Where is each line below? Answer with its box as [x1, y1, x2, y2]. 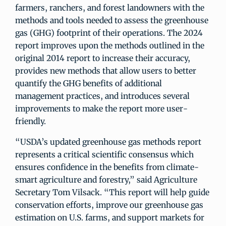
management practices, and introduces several [15, 91, 190, 101]
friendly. [15, 116, 46, 126]
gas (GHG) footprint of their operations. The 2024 [15, 28, 203, 38]
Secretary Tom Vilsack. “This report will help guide [15, 187, 209, 197]
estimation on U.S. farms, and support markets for [15, 212, 204, 222]
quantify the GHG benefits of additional [15, 78, 162, 88]
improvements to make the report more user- [15, 103, 188, 114]
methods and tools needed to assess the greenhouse [15, 15, 208, 25]
